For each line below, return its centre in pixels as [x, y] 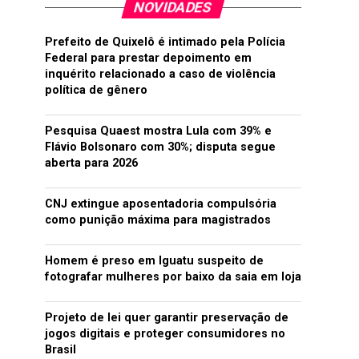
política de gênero [96, 90]
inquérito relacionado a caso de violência [160, 74]
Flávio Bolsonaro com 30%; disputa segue [160, 147]
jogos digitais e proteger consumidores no [165, 334]
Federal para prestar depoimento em [148, 58]
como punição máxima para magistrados [158, 220]
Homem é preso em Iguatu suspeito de [154, 261]
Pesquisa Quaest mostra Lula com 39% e [158, 131]
